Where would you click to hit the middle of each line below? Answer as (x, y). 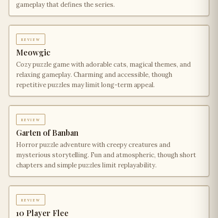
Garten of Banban (47, 133)
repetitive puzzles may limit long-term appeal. (85, 85)
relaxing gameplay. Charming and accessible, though (94, 75)
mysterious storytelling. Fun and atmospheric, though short (106, 155)
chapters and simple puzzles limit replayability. (86, 165)
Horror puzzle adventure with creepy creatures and (93, 145)
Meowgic (33, 52)
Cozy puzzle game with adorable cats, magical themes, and (103, 64)
